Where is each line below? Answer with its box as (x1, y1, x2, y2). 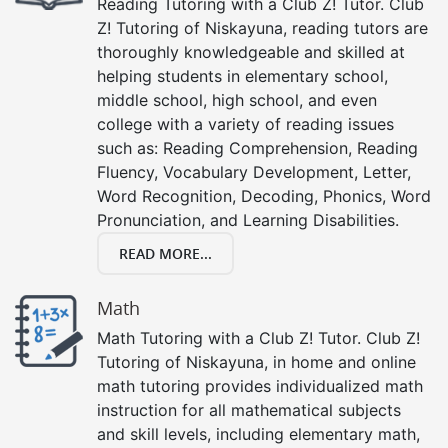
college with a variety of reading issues (97, 113, 394, 134)
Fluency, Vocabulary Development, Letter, (97, 161, 411, 182)
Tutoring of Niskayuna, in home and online (97, 351, 416, 372)
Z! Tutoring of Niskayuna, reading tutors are (97, 17, 428, 38)
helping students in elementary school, (97, 65, 388, 86)
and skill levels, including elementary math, (97, 423, 420, 444)
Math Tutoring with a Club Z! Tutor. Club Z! (97, 327, 420, 348)
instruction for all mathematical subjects (97, 399, 401, 420)
